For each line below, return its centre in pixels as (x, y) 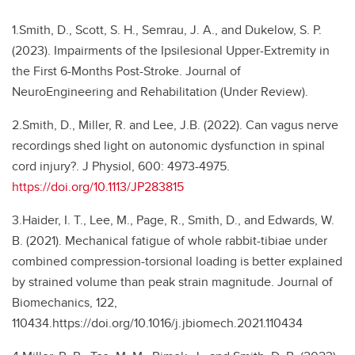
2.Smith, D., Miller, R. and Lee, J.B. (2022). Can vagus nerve (175, 125)
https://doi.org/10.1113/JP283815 (98, 187)
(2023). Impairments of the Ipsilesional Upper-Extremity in (171, 50)
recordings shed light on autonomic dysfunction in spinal (168, 145)
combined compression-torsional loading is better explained (177, 261)
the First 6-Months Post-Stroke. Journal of (126, 71)
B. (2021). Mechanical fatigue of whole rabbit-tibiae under (170, 240)
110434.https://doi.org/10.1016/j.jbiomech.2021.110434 (157, 323)
